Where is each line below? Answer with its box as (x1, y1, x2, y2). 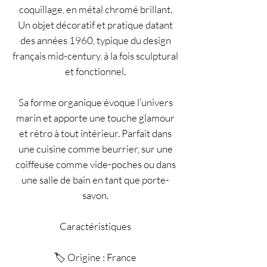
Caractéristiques (60, 220, 131, 232)
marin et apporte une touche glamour (16, 111, 175, 124)
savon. (82, 189, 108, 201)
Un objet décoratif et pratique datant (18, 18, 173, 31)
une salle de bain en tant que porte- (21, 173, 169, 186)
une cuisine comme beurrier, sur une (18, 142, 173, 155)
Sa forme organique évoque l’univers (18, 96, 173, 108)
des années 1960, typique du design (20, 34, 171, 46)
